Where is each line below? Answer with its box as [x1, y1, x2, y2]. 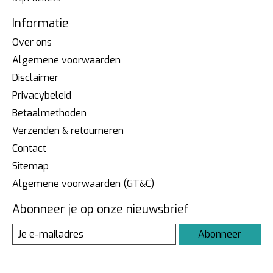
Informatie [12, 15, 69, 31]
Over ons [12, 36, 52, 49]
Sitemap [12, 160, 49, 173]
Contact [12, 142, 46, 155]
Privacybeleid [12, 89, 71, 102]
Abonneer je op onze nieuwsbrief [12, 202, 189, 218]
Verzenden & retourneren [12, 124, 124, 138]
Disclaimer [12, 71, 58, 85]
